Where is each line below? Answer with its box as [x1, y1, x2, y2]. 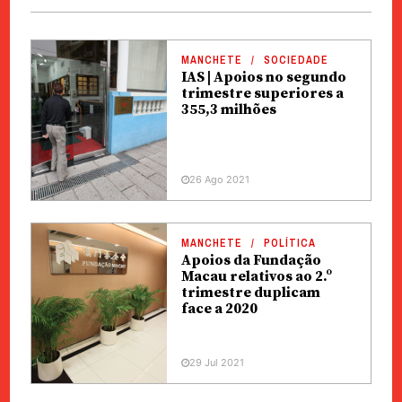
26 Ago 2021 [188, 173, 249, 186]
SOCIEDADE [263, 53, 328, 67]
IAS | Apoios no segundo [180, 68, 346, 86]
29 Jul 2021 [188, 356, 244, 369]
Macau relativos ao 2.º [180, 267, 332, 285]
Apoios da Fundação [180, 251, 321, 269]
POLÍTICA [263, 236, 316, 250]
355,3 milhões [180, 100, 276, 118]
